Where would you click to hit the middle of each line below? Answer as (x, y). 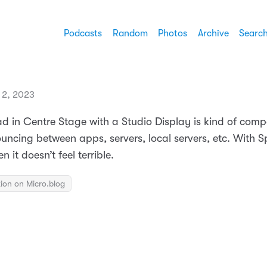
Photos (173, 34)
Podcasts (83, 34)
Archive (213, 34)
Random (130, 34)
